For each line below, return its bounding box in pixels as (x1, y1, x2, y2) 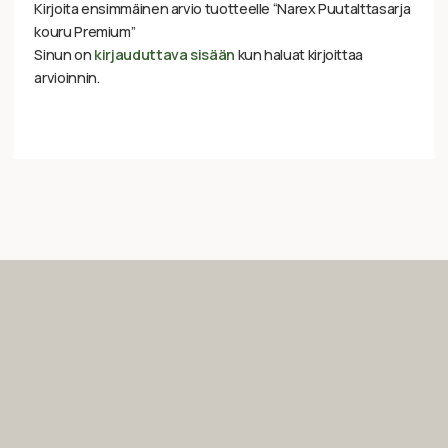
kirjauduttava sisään (94, 45, 235, 65)
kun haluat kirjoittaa (234, 45, 364, 65)
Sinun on (34, 45, 95, 65)
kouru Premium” (34, 22, 136, 42)
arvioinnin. (34, 68, 100, 88)
